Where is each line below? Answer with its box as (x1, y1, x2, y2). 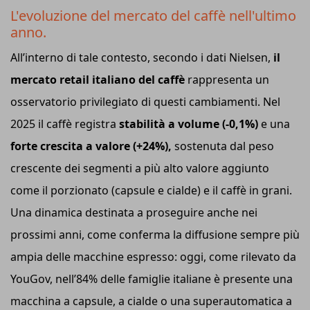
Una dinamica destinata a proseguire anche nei (10, 204, 257, 220)
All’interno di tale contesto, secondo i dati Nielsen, (10, 49, 271, 65)
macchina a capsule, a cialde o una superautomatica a (10, 293, 292, 309)
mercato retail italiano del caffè (10, 71, 185, 87)
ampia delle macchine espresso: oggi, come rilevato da (10, 248, 296, 264)
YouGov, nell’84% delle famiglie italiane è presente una (10, 271, 293, 286)
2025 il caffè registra (10, 116, 119, 131)
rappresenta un (185, 71, 269, 87)
